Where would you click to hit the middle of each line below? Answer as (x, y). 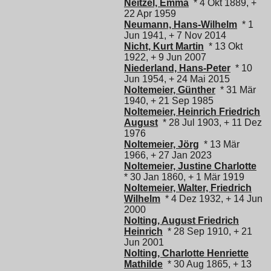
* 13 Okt (223, 46)
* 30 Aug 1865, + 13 (207, 264)
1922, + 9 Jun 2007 (165, 57)
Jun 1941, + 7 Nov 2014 (175, 35)
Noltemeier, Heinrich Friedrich (192, 111)
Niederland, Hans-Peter (177, 68)
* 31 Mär (236, 90)
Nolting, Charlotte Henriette (186, 253)
